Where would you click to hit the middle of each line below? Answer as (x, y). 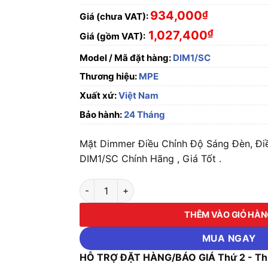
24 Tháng (144, 115)
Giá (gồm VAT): (113, 36)
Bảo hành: (101, 115)
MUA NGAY (229, 238)
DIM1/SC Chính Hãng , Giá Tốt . (151, 159)
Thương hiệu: (109, 76)
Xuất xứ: (98, 95)
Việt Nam (138, 95)
